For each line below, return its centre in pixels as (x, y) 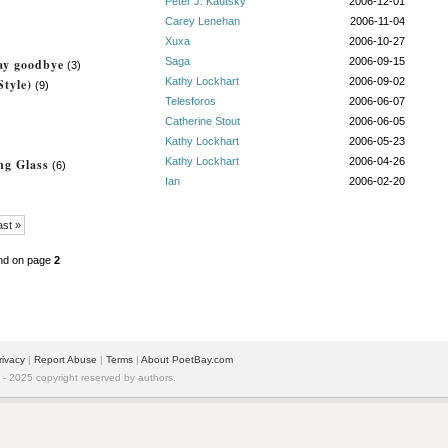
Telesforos (190, 101)
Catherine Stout (202, 121)
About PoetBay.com (187, 359)
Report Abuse (65, 359)
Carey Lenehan (202, 21)
